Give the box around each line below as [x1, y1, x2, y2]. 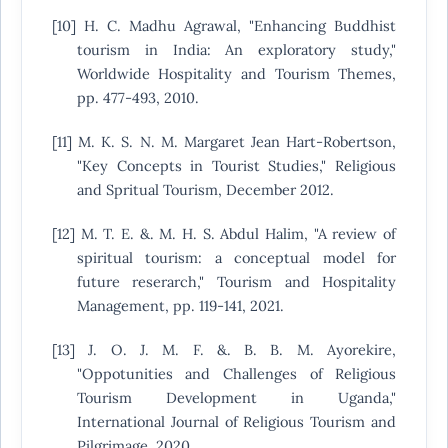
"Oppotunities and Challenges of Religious [76, 364, 397, 384]
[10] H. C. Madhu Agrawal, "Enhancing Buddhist [51, 16, 397, 36]
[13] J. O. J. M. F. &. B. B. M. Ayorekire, [51, 340, 397, 360]
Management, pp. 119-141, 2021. [76, 296, 284, 316]
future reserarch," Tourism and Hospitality [76, 272, 397, 292]
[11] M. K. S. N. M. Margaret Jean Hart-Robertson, [51, 132, 397, 152]
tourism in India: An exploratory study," [76, 40, 397, 60]
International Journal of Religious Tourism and [76, 412, 397, 432]
